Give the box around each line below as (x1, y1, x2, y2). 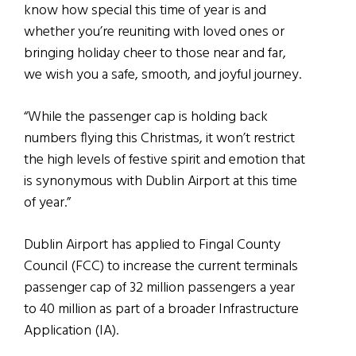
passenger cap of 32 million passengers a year (24, 277, 295, 300)
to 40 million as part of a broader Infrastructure (24, 298, 299, 322)
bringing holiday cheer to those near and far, (24, 42, 286, 66)
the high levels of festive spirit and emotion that (24, 149, 305, 172)
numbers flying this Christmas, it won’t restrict (24, 127, 295, 151)
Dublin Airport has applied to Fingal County (24, 234, 281, 257)
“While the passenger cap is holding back (24, 106, 268, 130)
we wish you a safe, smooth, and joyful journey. (24, 64, 301, 87)
